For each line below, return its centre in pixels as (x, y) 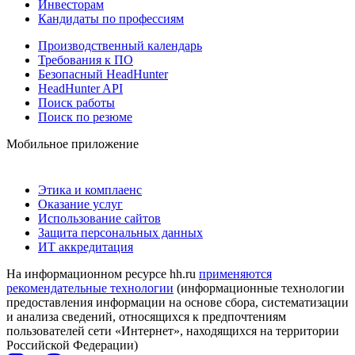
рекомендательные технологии (90, 288)
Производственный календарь (120, 45)
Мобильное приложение (73, 143)
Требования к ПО (86, 59)
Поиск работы (76, 102)
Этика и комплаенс (90, 189)
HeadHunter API (80, 88)
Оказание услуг (80, 204)
